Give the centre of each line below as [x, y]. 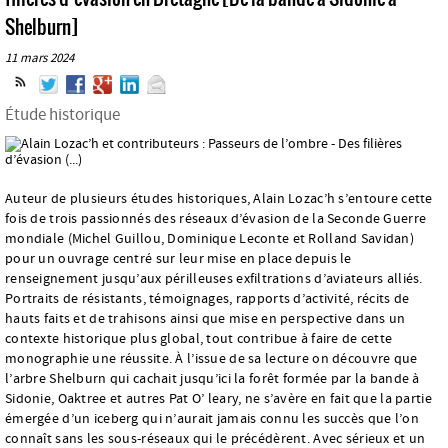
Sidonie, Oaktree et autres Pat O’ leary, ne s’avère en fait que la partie [218, 398]
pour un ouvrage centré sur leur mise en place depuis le [178, 258]
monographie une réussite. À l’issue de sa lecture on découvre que [211, 358]
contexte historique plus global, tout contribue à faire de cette [199, 338]
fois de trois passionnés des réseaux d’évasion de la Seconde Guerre [216, 218]
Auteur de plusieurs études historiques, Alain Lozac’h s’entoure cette [219, 198]
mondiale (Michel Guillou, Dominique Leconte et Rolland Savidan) [209, 238]
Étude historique [62, 114]
